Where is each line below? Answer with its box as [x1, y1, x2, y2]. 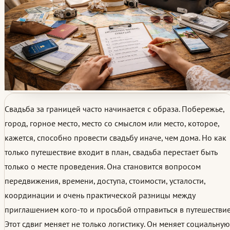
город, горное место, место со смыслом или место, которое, [5, 118, 219, 129]
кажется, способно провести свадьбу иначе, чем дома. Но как [5, 132, 226, 143]
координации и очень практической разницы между [5, 190, 196, 201]
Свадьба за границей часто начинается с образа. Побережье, [5, 104, 224, 114]
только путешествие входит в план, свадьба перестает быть [5, 147, 218, 158]
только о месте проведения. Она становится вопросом [5, 161, 201, 172]
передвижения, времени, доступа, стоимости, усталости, [5, 176, 205, 186]
